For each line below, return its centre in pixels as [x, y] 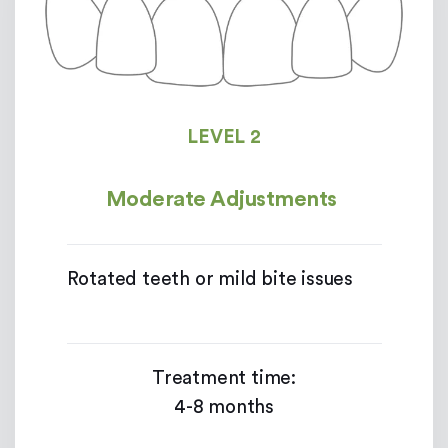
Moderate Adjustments [221, 198]
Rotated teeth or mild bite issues [209, 279]
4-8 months [224, 407]
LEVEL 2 [224, 137]
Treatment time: [224, 378]
